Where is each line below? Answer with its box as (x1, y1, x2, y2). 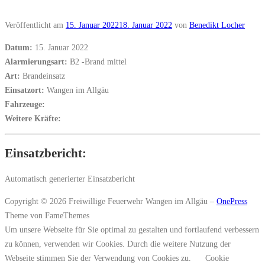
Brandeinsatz (20, 70, 65, 80)
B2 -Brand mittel (67, 56, 127, 66)
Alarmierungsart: (5, 56, 67, 66)
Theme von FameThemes (5, 211, 89, 221)
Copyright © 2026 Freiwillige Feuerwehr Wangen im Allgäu (5, 196, 210, 206)
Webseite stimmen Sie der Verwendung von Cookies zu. (5, 253, 193, 263)
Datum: (5, 42, 33, 52)
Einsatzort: (5, 85, 44, 95)
